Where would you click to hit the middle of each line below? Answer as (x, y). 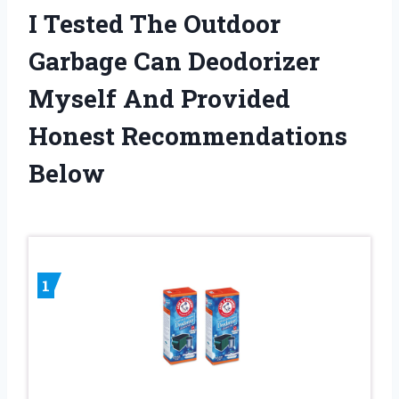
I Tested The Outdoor (155, 24)
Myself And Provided (159, 99)
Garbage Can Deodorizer (174, 61)
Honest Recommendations (188, 136)
